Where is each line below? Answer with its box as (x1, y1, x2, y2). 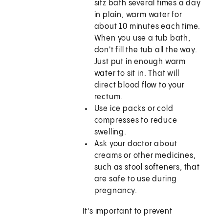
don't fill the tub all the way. (94, 46, 197, 55)
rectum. (94, 93, 123, 102)
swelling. (94, 128, 127, 137)
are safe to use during (94, 175, 177, 184)
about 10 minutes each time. (94, 22, 201, 31)
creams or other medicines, (94, 152, 196, 160)
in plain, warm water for (94, 11, 182, 20)
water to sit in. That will (94, 69, 179, 78)
